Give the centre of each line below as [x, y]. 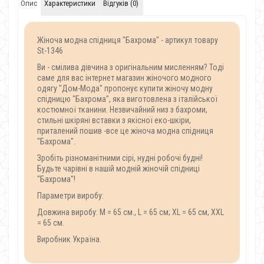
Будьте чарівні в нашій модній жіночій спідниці [118, 169]
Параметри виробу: [70, 196]
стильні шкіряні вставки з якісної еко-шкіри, [114, 120]
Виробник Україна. [69, 239]
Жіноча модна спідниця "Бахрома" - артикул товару [128, 40]
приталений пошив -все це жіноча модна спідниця [125, 131]
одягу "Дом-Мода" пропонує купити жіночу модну [125, 88]
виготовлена [149, 99]
